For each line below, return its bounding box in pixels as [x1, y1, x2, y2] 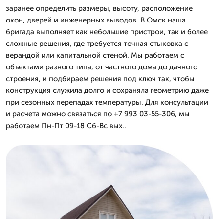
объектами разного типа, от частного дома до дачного [6, 63, 197, 71]
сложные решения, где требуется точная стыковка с [6, 39, 188, 48]
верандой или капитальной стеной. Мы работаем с [6, 51, 184, 60]
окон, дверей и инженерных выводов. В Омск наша [6, 16, 186, 24]
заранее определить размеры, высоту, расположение [6, 4, 193, 13]
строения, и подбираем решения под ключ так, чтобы [6, 74, 195, 83]
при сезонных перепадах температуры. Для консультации [6, 98, 208, 107]
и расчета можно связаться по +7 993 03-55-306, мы [6, 109, 190, 118]
